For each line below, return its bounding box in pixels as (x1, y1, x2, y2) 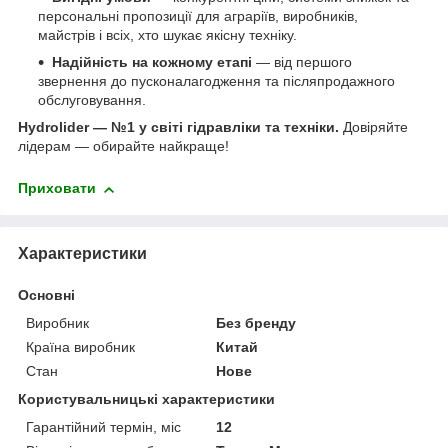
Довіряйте (339, 119, 408, 136)
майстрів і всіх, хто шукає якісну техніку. (38, 27, 297, 44)
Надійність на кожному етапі (52, 54, 252, 71)
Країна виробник (26, 338, 135, 355)
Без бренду (216, 314, 297, 331)
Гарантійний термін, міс (26, 418, 181, 435)
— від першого (252, 54, 352, 71)
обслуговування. (38, 92, 146, 109)
